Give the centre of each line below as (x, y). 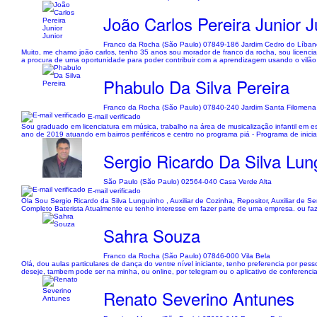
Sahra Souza (152, 235)
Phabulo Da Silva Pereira (197, 87)
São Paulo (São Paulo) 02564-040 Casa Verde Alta (188, 181)
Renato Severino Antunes (199, 298)
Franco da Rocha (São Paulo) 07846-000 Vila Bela (187, 256)
